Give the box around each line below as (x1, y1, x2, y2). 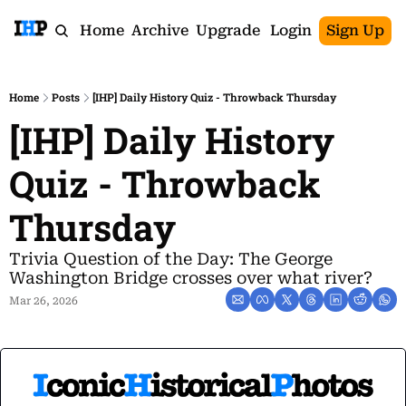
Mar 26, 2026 (9, 295, 78, 307)
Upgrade (195, 22, 260, 39)
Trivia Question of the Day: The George (9, 249, 333, 268)
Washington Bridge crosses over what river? (9, 268, 372, 287)
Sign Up (326, 22, 384, 39)
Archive (130, 22, 188, 39)
